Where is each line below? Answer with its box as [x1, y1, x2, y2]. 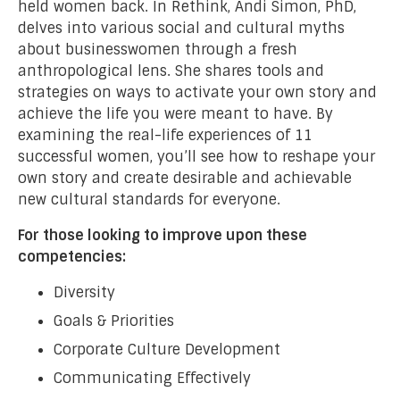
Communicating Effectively [54, 368, 251, 387]
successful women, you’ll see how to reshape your [18, 146, 375, 166]
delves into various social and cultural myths [18, 18, 345, 37]
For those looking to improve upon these [18, 225, 307, 245]
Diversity [54, 282, 115, 302]
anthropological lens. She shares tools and [18, 61, 324, 80]
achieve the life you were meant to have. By [18, 104, 333, 123]
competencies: [18, 246, 126, 266]
